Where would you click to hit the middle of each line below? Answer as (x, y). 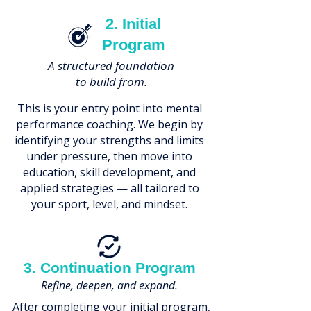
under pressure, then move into (109, 156)
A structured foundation (111, 66)
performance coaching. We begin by (109, 124)
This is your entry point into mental (109, 108)
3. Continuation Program (109, 268)
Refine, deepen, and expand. (109, 285)
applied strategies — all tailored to (109, 188)
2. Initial (133, 24)
